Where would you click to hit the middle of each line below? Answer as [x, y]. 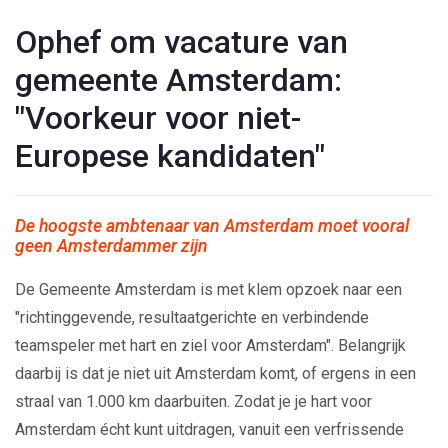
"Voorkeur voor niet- [158, 117]
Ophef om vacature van [181, 41]
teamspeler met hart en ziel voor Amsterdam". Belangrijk [210, 345]
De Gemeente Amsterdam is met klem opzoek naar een [208, 289]
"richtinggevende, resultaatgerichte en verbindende [192, 317]
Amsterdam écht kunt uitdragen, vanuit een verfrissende [209, 429]
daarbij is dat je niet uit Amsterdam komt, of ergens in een [215, 373]
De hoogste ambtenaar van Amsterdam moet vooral [212, 225]
